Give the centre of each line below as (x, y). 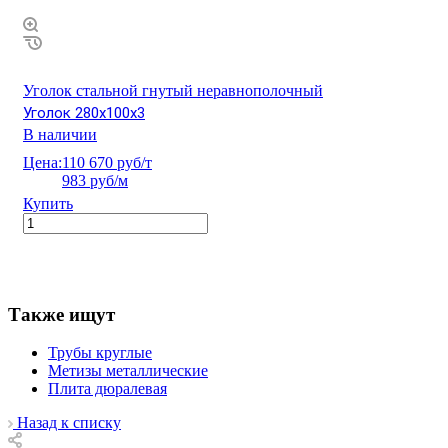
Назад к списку (69, 423)
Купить (48, 203)
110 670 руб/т (107, 162)
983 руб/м (95, 180)
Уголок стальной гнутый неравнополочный (173, 90)
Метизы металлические (128, 371)
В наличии (60, 134)
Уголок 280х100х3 (84, 112)
